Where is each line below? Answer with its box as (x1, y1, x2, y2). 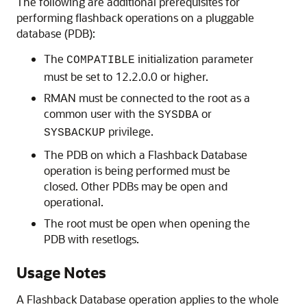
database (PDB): (16, 26, 95, 40)
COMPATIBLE (66, 54, 135, 66)
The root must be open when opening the (44, 216, 250, 230)
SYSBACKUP (44, 127, 106, 139)
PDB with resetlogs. (44, 232, 139, 246)
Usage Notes (16, 262, 106, 282)
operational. (44, 195, 103, 209)
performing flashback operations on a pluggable (16, 10, 254, 25)
